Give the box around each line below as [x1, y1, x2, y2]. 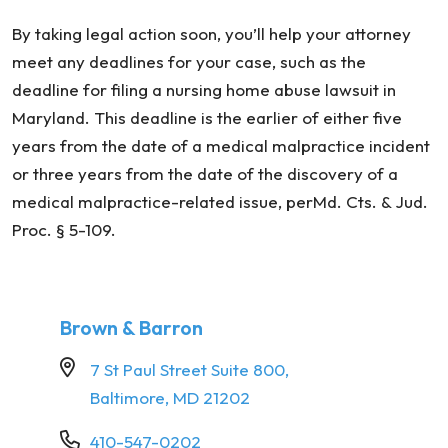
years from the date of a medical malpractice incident [12, 135, 430, 156]
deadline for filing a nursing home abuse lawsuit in [12, 79, 396, 100]
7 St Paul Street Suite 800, [90, 359, 289, 380]
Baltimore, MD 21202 [90, 387, 250, 408]
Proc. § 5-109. [12, 219, 116, 240]
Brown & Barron [60, 315, 203, 340]
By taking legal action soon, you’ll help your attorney [12, 23, 411, 44]
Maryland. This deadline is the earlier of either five [12, 107, 402, 128]
